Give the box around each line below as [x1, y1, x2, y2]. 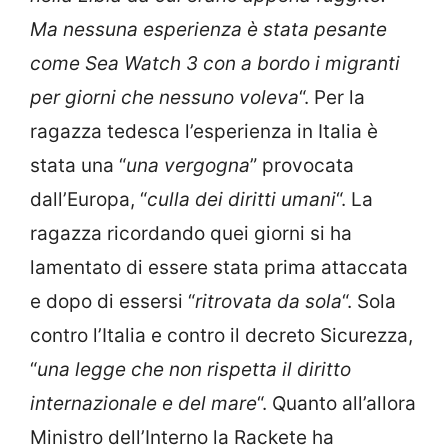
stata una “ [30, 154, 126, 178]
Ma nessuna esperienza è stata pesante [30, 18, 387, 42]
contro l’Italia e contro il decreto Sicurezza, [30, 324, 413, 348]
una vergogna [126, 154, 250, 178]
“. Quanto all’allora [257, 392, 416, 416]
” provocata [250, 154, 354, 178]
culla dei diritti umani [147, 188, 336, 212]
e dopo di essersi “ [30, 290, 195, 314]
